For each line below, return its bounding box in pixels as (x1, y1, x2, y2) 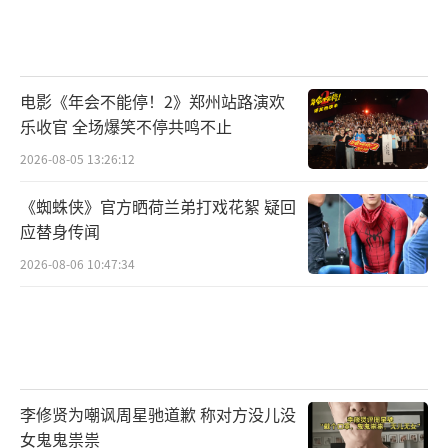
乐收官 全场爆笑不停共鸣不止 (20, 113, 232, 138)
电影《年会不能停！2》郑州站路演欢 (20, 88, 285, 113)
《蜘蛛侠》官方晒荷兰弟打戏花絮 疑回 (20, 193, 296, 218)
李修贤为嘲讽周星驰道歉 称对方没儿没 (20, 402, 296, 427)
